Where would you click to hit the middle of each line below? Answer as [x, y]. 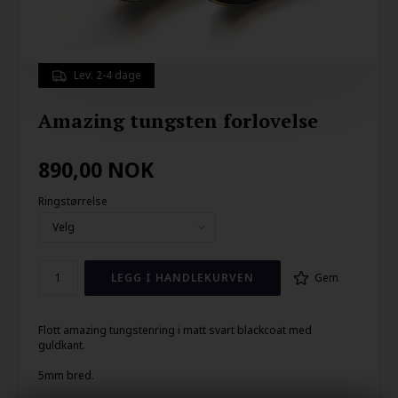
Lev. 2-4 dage [107, 76]
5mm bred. [66, 375]
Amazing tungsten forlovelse [178, 120]
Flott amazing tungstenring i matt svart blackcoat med [175, 330]
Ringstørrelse [72, 201]
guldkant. [61, 345]
